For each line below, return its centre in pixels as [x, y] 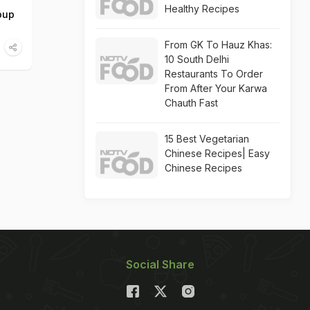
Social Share [160, 264]
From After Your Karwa [216, 88]
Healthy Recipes [202, 9]
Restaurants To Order [214, 74]
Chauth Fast [191, 103]
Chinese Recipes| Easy [217, 153]
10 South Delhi [197, 59]
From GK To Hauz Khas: [218, 45]
